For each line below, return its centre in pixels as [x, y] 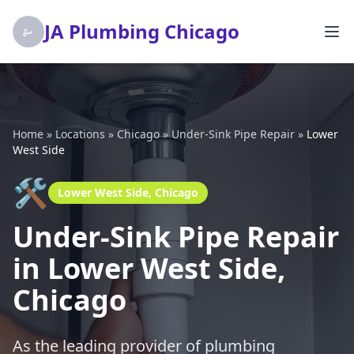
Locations [80, 134]
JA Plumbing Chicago [142, 31]
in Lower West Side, [149, 268]
